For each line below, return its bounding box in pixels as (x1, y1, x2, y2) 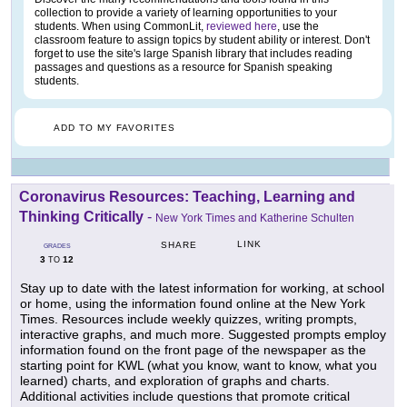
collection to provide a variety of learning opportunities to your (35, 5, 337, 19)
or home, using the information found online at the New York (20, 295, 365, 311)
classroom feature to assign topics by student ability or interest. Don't (35, 33, 370, 46)
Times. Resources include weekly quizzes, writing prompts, (20, 311, 357, 326)
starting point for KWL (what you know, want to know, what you (20, 357, 377, 372)
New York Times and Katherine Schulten (155, 211, 354, 224)
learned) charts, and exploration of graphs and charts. (20, 372, 330, 388)
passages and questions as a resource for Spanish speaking (35, 60, 333, 74)
